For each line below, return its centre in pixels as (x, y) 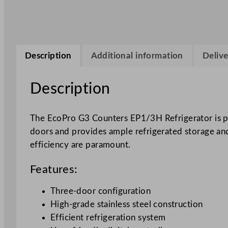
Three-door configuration (101, 191)
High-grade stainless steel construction (126, 204)
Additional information (137, 55)
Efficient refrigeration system (108, 217)
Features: (54, 170)
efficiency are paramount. (80, 145)
